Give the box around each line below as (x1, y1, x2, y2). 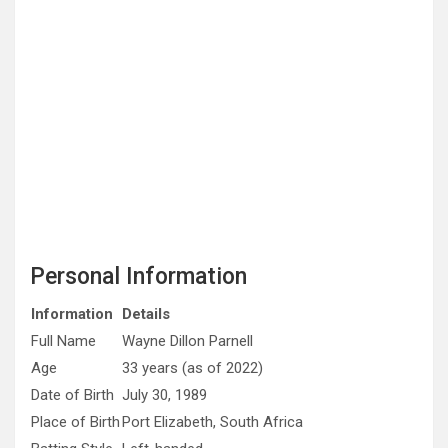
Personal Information (30, 263, 247, 290)
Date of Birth (31, 386, 114, 404)
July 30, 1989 (122, 386, 207, 404)
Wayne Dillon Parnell (122, 332, 253, 350)
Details (122, 305, 170, 323)
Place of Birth (31, 413, 120, 431)
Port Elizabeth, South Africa (122, 413, 303, 431)
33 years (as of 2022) (122, 359, 263, 377)
